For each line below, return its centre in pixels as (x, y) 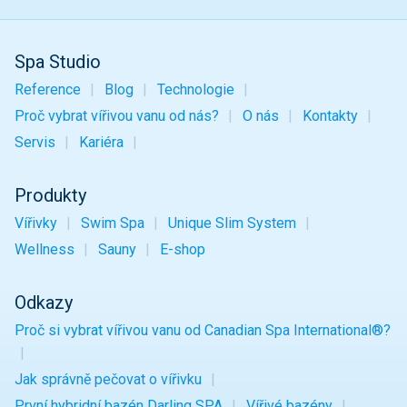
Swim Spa (112, 223)
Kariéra (101, 143)
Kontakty (330, 116)
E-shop (182, 250)
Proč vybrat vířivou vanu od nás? (117, 116)
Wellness (45, 250)
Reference (48, 90)
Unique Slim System (232, 223)
